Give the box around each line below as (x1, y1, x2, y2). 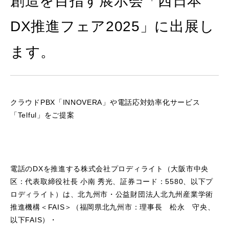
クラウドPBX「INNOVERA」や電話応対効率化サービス (10, 98, 200, 106)
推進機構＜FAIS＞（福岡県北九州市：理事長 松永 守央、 (10, 203, 215, 211)
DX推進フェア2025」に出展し (10, 18, 215, 34)
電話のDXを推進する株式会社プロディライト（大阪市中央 (10, 165, 209, 173)
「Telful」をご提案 (10, 111, 75, 119)
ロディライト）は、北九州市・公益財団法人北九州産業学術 (10, 190, 213, 198)
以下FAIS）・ (10, 216, 57, 224)
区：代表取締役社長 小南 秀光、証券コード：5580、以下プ (10, 177, 213, 186)
